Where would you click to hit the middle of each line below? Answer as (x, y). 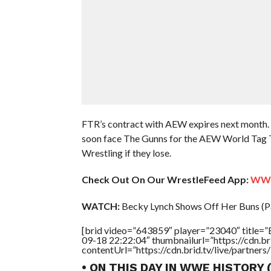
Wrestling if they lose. (126, 152)
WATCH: (100, 206)
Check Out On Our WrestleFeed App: (165, 179)
